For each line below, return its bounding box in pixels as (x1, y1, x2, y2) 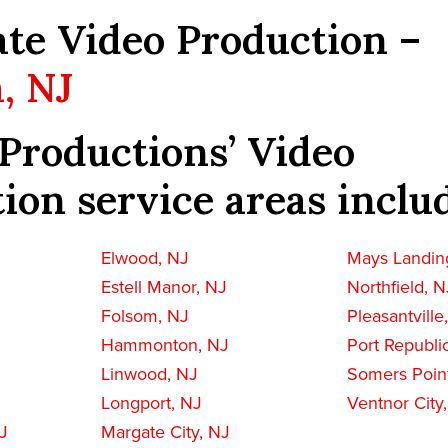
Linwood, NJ (100, 363, 198, 386)
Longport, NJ (100, 392, 202, 415)
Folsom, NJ (100, 305, 189, 328)
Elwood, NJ (100, 247, 189, 270)
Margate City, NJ (100, 421, 230, 444)
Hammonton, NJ (100, 334, 229, 357)
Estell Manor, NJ (100, 276, 227, 299)
